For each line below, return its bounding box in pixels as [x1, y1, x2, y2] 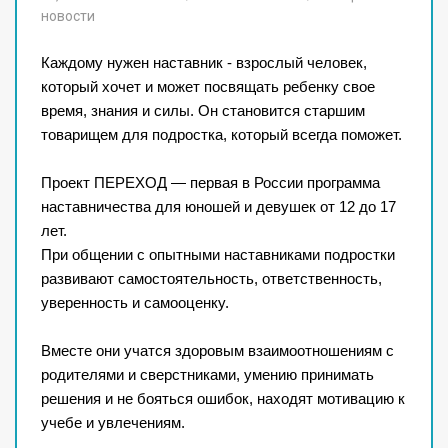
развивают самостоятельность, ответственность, [41, 271, 382, 288]
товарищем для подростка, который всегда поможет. [41, 127, 402, 144]
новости [41, 8, 95, 25]
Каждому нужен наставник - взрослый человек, [41, 55, 367, 72]
